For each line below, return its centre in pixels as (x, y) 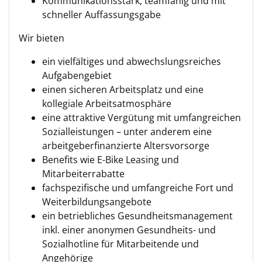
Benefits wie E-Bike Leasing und (111, 160)
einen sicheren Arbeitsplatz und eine (123, 89)
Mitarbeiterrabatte (83, 174)
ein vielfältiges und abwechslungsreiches (132, 61)
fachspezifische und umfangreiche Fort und (138, 188)
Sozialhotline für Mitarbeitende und (120, 244)
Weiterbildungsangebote (97, 202)
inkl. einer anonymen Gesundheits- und (129, 230)
